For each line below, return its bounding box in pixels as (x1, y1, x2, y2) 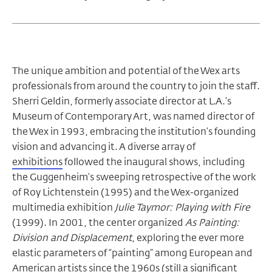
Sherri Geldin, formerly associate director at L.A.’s (12, 95, 231, 107)
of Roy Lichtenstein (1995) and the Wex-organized (12, 186, 239, 199)
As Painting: (185, 216, 239, 229)
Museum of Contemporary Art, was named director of (12, 110, 254, 123)
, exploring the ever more (132, 231, 244, 244)
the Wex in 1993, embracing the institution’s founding (12, 125, 256, 138)
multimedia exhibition (12, 201, 115, 214)
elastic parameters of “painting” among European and (12, 246, 253, 259)
